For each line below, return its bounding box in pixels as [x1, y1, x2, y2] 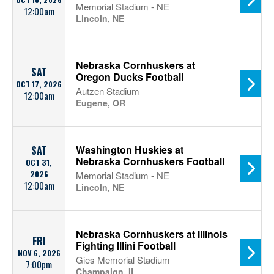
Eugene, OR [76, 97, 125, 109]
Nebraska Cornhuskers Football [76, 154, 224, 168]
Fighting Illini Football [76, 239, 176, 253]
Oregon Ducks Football [76, 70, 183, 84]
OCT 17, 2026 [16, 78, 62, 90]
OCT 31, [26, 157, 52, 168]
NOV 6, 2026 [17, 247, 61, 259]
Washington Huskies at [76, 143, 183, 157]
